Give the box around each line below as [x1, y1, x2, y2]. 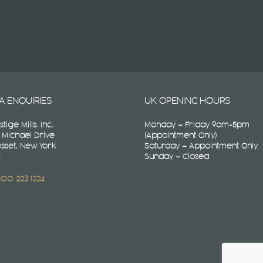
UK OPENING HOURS [144, 97, 231, 106]
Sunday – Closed [144, 153, 210, 161]
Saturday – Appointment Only [144, 143, 258, 150]
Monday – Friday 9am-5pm [144, 122, 250, 129]
